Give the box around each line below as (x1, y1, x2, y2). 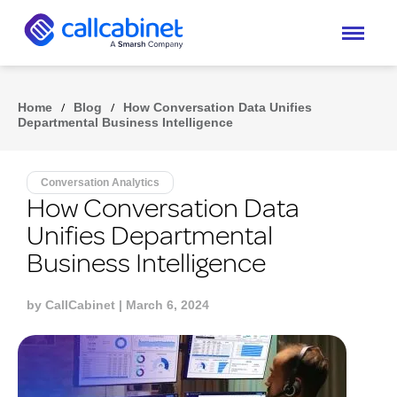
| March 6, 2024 (115, 298, 209, 312)
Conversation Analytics (41, 176, 160, 189)
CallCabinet (45, 298, 115, 312)
